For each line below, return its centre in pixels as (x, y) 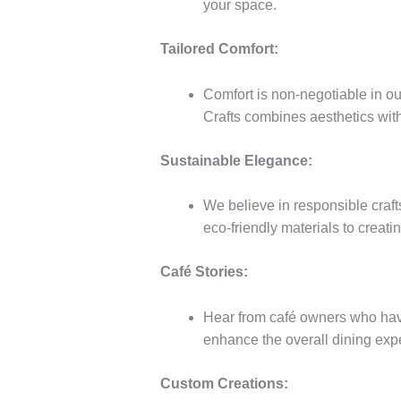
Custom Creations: (224, 383)
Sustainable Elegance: (236, 160)
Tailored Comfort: (219, 48)
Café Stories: (204, 272)
